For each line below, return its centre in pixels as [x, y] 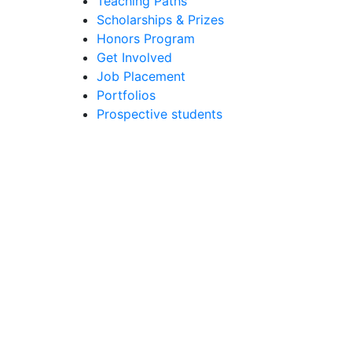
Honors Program [146, 38]
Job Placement [141, 76]
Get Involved [134, 57]
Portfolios [126, 95]
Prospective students [159, 114]
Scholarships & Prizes [160, 20]
